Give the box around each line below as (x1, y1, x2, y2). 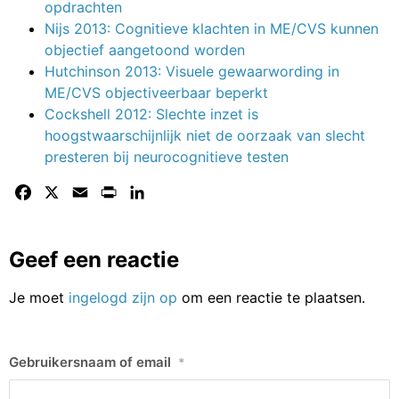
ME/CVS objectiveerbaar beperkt (45, 83, 268, 102)
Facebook (34, 183, 101, 201)
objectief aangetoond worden (45, 40, 245, 59)
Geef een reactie (9, 246, 179, 273)
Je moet (9, 288, 69, 306)
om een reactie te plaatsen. (177, 288, 365, 306)
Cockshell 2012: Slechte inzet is (45, 104, 258, 123)
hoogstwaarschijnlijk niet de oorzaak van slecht (45, 126, 365, 144)
